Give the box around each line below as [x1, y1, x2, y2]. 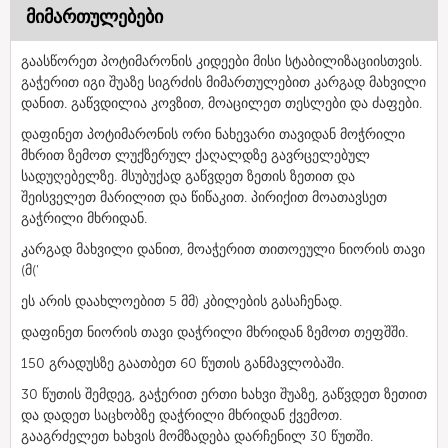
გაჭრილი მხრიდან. [21, 209, 147, 227]
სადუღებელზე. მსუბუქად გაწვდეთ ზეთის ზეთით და [21, 167, 355, 185]
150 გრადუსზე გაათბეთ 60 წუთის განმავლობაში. [21, 354, 344, 372]
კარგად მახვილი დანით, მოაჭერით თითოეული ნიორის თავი [21, 240, 425, 258]
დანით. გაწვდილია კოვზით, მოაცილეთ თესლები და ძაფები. [21, 94, 422, 112]
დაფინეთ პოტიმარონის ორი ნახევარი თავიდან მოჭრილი [21, 125, 405, 143]
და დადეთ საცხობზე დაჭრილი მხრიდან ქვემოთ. [21, 406, 342, 424]
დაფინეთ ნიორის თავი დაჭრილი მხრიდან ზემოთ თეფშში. [21, 323, 412, 341]
